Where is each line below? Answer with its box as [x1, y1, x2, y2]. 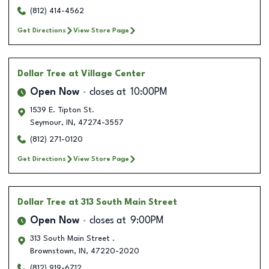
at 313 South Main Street [68, 198, 177, 207]
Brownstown [30, 247, 74, 255]
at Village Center [68, 69, 145, 78]
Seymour [30, 118, 61, 127]
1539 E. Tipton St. [30, 106, 94, 114]
